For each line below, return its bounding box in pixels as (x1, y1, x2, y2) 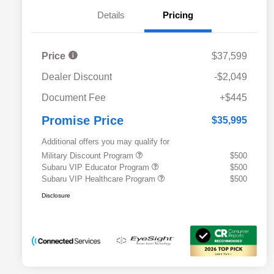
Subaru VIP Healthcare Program (42, 174, 158, 183)
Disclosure (42, 191, 70, 199)
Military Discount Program (42, 150, 136, 160)
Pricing (163, 9, 193, 20)
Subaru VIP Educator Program (42, 162, 152, 172)
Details (97, 9, 125, 20)
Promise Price (42, 113, 124, 127)
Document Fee (42, 92, 106, 103)
